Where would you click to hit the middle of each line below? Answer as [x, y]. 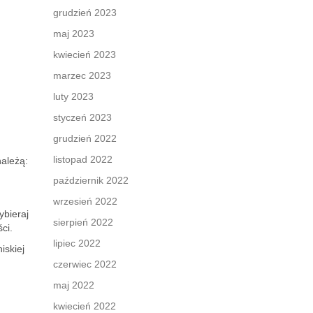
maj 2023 [74, 34]
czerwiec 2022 [85, 264]
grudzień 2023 [85, 13]
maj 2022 [74, 285]
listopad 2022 [83, 159]
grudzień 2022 [85, 138]
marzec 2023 [82, 75]
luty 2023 [73, 96]
